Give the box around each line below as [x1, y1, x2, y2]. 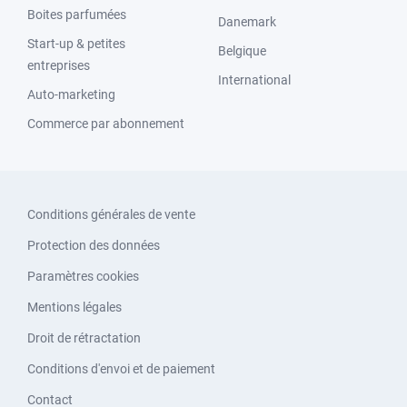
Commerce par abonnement [27, 116, 184, 131]
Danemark [218, 15, 276, 29]
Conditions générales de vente [27, 207, 195, 222]
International [218, 73, 291, 87]
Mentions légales [27, 300, 122, 314]
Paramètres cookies [27, 269, 139, 283]
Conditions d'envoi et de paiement [27, 362, 215, 376]
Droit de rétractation [27, 331, 141, 345]
